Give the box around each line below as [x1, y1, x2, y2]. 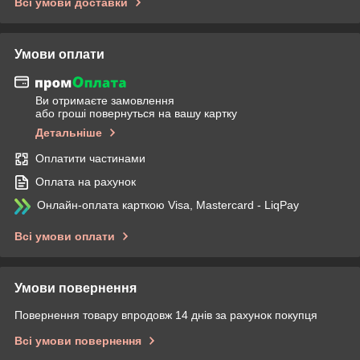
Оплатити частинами [35, 152, 145, 166]
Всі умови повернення [14, 334, 141, 348]
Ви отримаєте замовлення [35, 94, 174, 108]
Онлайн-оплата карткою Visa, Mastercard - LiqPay [37, 198, 299, 212]
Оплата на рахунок [35, 175, 136, 189]
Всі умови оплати [14, 230, 115, 243]
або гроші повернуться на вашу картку [35, 107, 237, 121]
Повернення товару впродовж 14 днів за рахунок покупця [14, 309, 317, 322]
